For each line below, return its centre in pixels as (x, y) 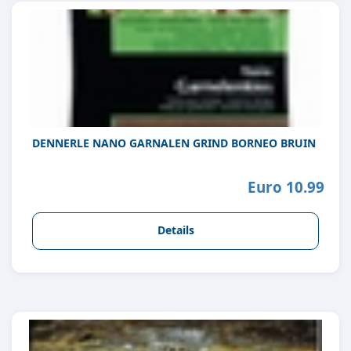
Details (175, 230)
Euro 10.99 (286, 187)
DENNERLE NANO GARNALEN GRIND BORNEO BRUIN (174, 143)
